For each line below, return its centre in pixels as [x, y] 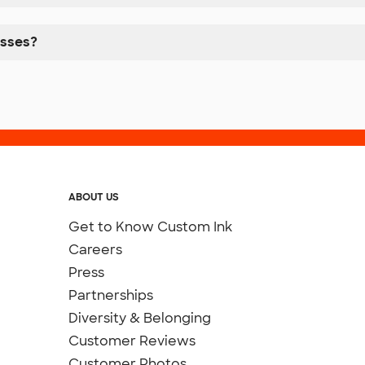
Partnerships [111, 296]
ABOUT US [94, 198]
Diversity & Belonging [140, 319]
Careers [96, 250]
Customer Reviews [132, 341]
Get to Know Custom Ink [151, 227]
